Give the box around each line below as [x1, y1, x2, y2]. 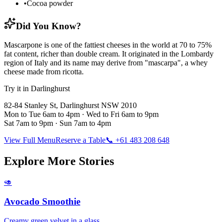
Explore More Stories [4, 155, 114, 168]
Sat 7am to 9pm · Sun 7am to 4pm [4, 119, 111, 128]
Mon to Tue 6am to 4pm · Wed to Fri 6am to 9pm [4, 110, 159, 119]
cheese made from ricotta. [4, 67, 84, 76]
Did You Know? [16, 20, 81, 31]
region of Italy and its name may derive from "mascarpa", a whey [4, 58, 208, 67]
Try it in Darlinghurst [4, 84, 70, 93]
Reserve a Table [55, 136, 106, 145]
